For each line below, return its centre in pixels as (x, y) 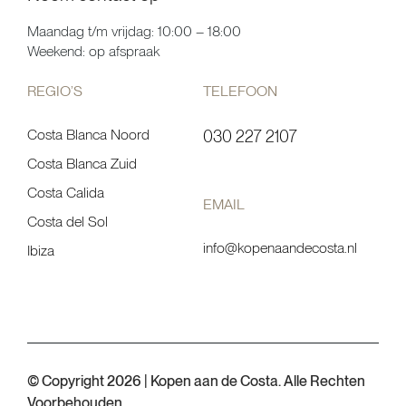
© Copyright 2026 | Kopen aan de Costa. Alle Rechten (196, 382)
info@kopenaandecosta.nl (280, 248)
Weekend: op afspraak (93, 52)
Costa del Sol (68, 222)
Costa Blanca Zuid (82, 164)
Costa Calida (66, 193)
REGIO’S (55, 92)
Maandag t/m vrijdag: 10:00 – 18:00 (134, 32)
